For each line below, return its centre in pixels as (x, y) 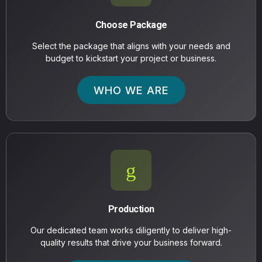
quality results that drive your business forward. (131, 243)
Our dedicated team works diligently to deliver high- (131, 230)
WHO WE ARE (131, 90)
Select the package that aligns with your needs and (131, 46)
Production (131, 209)
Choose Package (131, 25)
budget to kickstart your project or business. (131, 58)
